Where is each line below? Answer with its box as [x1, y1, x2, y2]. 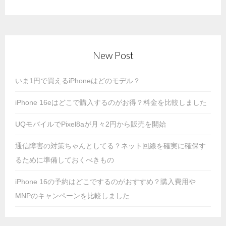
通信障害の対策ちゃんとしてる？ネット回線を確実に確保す [15, 141, 206, 150]
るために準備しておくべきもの [15, 155, 114, 164]
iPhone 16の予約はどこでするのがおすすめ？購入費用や [15, 177, 196, 186]
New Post [92, 49, 134, 61]
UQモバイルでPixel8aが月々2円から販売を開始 [15, 120, 166, 128]
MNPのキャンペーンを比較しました [15, 191, 130, 200]
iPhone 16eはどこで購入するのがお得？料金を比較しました [15, 98, 207, 106]
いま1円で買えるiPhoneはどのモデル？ [15, 76, 140, 85]
